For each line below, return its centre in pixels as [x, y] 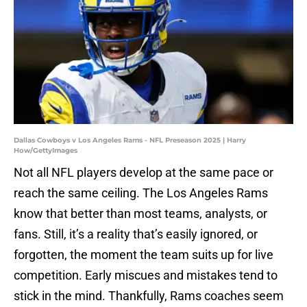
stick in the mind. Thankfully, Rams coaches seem [149, 296]
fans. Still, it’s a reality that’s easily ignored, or [136, 234]
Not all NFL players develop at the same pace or [144, 173]
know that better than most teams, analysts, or [140, 214]
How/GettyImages [46, 151]
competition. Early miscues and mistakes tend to [146, 275]
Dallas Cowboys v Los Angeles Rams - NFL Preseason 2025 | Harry [130, 140]
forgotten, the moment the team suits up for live [144, 255]
